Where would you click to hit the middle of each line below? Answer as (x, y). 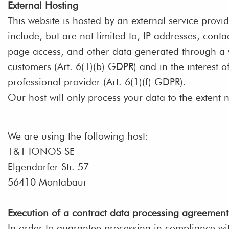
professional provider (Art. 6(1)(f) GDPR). (97, 82)
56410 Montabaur (47, 182)
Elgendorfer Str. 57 (48, 167)
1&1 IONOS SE (41, 152)
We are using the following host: (78, 136)
